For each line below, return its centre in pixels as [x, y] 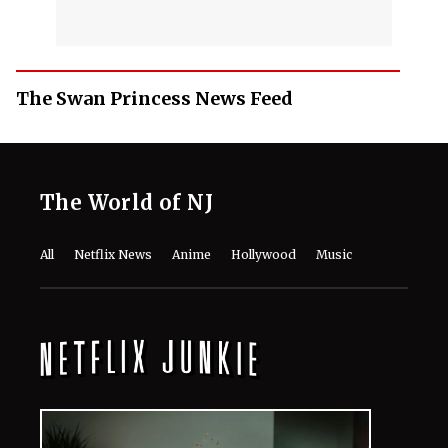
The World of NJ [126, 202]
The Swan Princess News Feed [154, 98]
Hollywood [263, 254]
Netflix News [113, 254]
